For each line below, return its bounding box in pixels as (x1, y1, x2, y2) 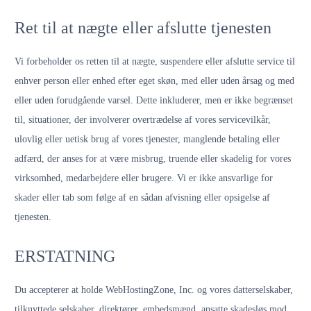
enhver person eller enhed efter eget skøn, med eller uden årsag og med (15, 76, 294, 86)
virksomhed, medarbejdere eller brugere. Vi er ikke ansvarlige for (15, 173, 273, 183)
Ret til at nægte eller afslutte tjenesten (15, 19, 271, 37)
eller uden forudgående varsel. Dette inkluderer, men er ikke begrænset (15, 95, 293, 106)
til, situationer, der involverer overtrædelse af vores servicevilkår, (15, 115, 271, 125)
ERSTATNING (15, 247, 115, 265)
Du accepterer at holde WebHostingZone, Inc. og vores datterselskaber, (15, 285, 293, 295)
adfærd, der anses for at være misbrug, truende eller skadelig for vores (15, 153, 291, 164)
